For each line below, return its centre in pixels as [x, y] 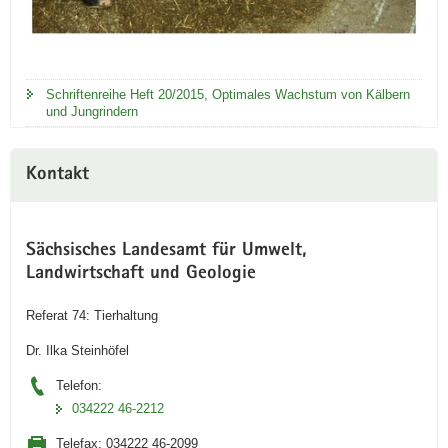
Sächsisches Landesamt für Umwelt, [166, 252]
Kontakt [57, 176]
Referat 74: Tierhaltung [92, 315]
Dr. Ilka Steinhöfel [77, 350]
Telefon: [79, 385]
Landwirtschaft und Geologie [141, 275]
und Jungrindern [92, 112]
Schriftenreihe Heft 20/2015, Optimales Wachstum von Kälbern [228, 95]
